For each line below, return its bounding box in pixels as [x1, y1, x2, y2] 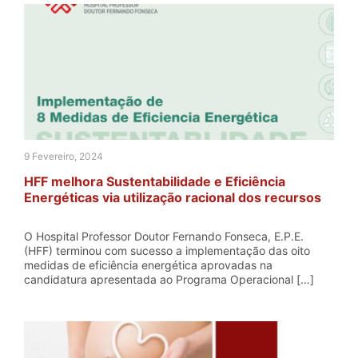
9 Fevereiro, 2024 [24, 150, 103, 162]
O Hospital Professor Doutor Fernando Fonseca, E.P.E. [24, 229, 304, 243]
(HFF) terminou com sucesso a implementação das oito [24, 244, 310, 257]
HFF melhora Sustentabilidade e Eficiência [24, 173, 285, 189]
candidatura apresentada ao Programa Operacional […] [24, 272, 314, 286]
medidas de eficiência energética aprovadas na [24, 258, 272, 272]
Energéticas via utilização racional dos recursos [24, 189, 321, 205]
